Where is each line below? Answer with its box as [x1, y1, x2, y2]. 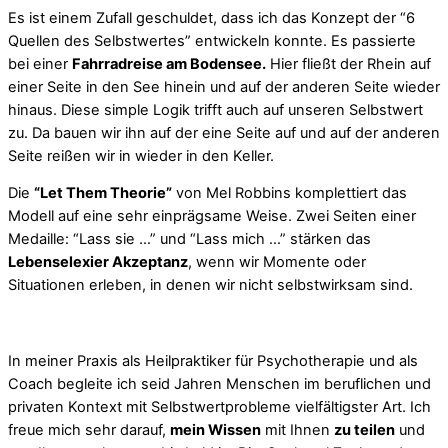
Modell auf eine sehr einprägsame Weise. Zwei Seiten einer [8, 207, 416, 226]
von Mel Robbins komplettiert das [172, 184, 407, 203]
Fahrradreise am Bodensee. [72, 54, 266, 73]
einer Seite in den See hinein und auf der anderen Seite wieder [8, 77, 440, 96]
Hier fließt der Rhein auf [266, 54, 431, 73]
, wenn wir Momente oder [188, 253, 366, 272]
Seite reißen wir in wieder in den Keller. [8, 146, 274, 165]
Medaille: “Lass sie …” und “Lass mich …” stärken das [8, 230, 371, 249]
